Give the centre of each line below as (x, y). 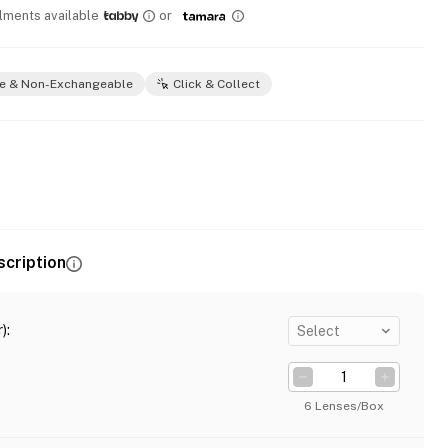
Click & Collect (216, 84)
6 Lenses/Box (344, 406)
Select (318, 331)
